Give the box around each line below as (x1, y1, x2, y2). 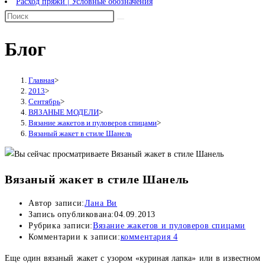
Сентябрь (28, 96, 60, 106)
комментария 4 (120, 232, 178, 242)
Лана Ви (84, 199, 118, 208)
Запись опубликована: (28, 210, 114, 219)
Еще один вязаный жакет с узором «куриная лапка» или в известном (5, 254, 260, 263)
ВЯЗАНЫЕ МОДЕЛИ (28, 107, 99, 117)
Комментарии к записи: (28, 232, 121, 242)
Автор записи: (28, 199, 85, 208)
